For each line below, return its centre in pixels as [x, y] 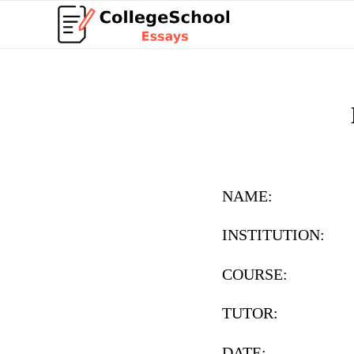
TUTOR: [250, 314]
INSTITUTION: [273, 235]
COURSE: [255, 274]
